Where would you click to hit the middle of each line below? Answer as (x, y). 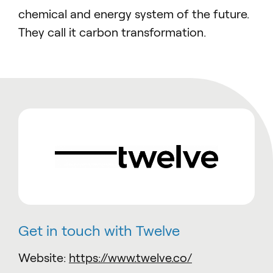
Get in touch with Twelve (99, 231)
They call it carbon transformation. (112, 32)
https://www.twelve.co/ (130, 258)
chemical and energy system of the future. (134, 14)
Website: (44, 258)
